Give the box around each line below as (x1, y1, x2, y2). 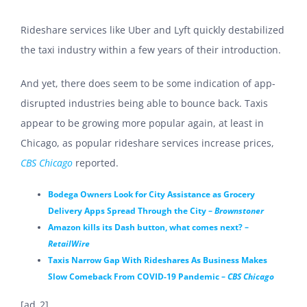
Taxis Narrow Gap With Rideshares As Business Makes (48, 254, 267, 265)
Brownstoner (214, 205, 264, 216)
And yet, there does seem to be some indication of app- (21, 76, 275, 90)
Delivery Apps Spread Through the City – (48, 205, 214, 216)
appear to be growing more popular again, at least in (21, 116, 264, 130)
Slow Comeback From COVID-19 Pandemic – (48, 271, 228, 282)
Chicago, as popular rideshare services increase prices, (21, 136, 274, 149)
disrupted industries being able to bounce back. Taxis (21, 96, 268, 110)
